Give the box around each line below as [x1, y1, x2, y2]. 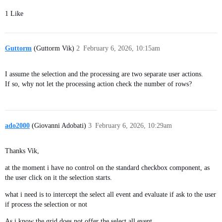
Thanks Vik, [5, 147, 39, 155]
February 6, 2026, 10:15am [83, 45, 160, 53]
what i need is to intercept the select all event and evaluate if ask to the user [5, 191, 216, 199]
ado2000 [5, 121, 30, 129]
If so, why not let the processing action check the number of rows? [5, 80, 192, 88]
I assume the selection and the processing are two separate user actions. [5, 70, 203, 78]
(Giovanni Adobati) [30, 121, 86, 129]
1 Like [5, 10, 23, 18]
